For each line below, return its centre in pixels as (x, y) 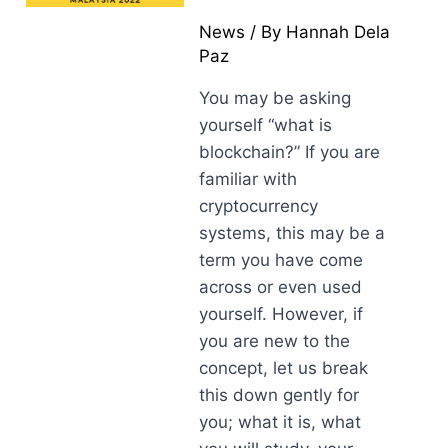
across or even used (281, 287)
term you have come (281, 260)
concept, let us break (284, 368)
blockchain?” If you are (290, 152)
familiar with (248, 179)
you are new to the (275, 341)
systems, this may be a (292, 233)
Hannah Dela (338, 32)
